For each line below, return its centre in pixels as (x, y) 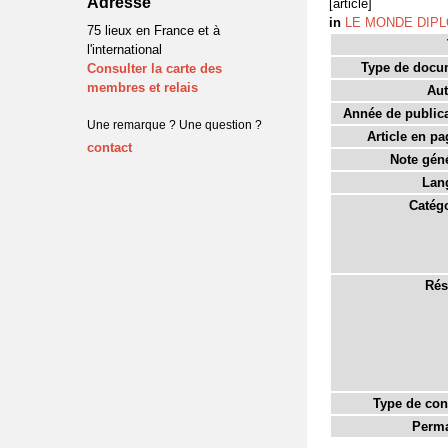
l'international (124, 49)
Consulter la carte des (154, 68)
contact (109, 147)
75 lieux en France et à (153, 30)
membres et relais (142, 87)
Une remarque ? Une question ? (174, 125)
